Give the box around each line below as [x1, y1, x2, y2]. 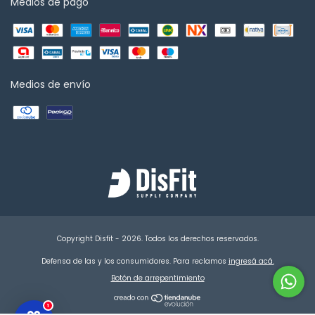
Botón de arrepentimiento [110, 272, 205, 283]
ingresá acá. [228, 255, 274, 266]
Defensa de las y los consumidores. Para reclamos [41, 255, 226, 266]
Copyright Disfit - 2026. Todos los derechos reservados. [56, 233, 259, 244]
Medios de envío [11, 77, 91, 91]
